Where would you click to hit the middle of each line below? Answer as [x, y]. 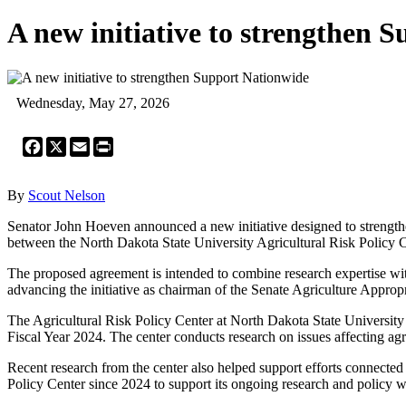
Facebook [71, 143]
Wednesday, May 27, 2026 [93, 102]
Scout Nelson [67, 195]
